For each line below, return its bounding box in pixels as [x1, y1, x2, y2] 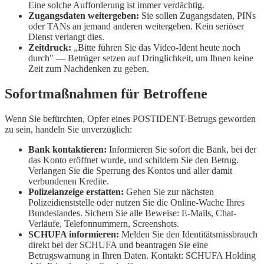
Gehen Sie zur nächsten [124, 187, 214, 197]
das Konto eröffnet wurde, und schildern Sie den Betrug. [28, 155, 239, 166]
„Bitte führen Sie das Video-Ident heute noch [71, 42, 240, 53]
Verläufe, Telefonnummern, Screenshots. [28, 219, 179, 229]
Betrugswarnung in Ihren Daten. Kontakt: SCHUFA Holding [28, 250, 256, 261]
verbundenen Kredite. [28, 176, 109, 187]
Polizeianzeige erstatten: [28, 187, 124, 197]
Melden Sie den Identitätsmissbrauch [119, 229, 258, 240]
